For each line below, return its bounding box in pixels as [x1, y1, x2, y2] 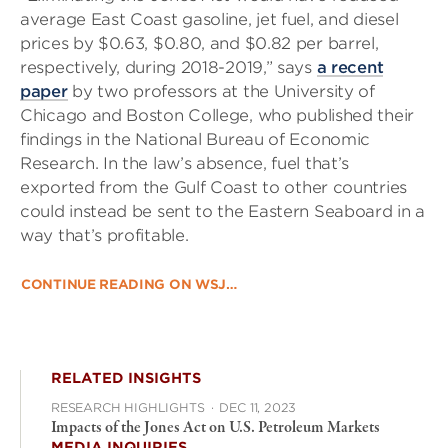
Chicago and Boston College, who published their [20, 106, 414, 125]
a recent [316, 58, 384, 77]
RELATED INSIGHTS [51, 370, 201, 386]
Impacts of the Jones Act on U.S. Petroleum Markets [51, 417, 380, 439]
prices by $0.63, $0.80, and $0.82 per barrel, [20, 34, 379, 53]
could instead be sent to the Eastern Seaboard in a [20, 202, 426, 221]
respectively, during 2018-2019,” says [20, 58, 317, 77]
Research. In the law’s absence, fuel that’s [20, 154, 350, 173]
